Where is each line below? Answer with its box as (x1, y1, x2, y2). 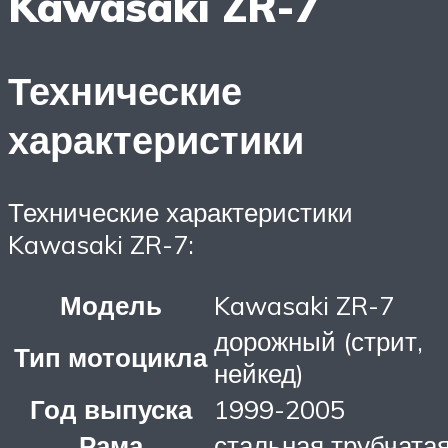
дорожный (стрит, (214, 324, 423, 357)
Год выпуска (29, 392, 192, 425)
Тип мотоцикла (14, 340, 207, 373)
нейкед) (214, 356, 304, 389)
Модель (59, 288, 162, 321)
